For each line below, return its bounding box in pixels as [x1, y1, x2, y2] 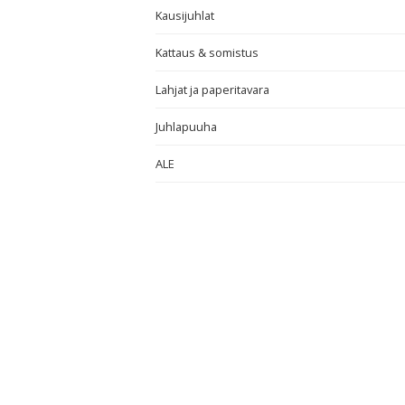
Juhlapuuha [155, 118, 217, 135]
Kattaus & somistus [155, 44, 259, 61]
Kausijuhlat [155, 7, 214, 24]
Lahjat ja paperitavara [155, 81, 269, 98]
